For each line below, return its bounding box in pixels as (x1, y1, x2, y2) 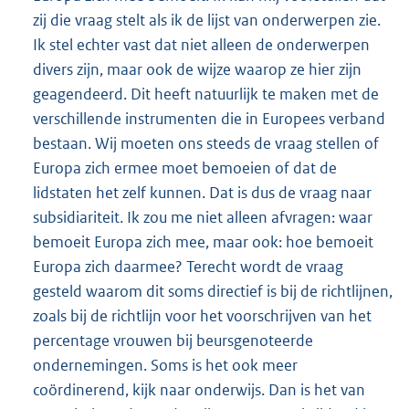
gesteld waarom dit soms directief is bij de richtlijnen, (33, 281, 393, 302)
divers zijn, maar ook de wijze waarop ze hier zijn (33, 59, 362, 80)
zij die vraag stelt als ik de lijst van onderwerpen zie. (33, 10, 381, 31)
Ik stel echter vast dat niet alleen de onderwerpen (33, 35, 370, 56)
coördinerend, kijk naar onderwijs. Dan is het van (33, 380, 365, 401)
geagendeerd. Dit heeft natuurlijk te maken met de (33, 84, 379, 105)
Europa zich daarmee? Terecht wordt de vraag (33, 257, 343, 278)
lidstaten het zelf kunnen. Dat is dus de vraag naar (33, 183, 372, 204)
